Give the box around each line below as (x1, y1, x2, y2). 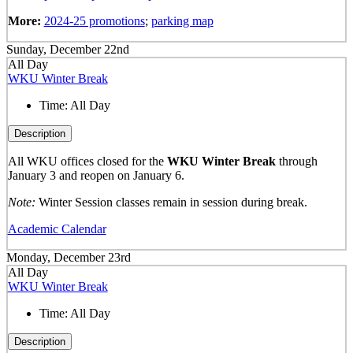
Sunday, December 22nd (6, 42, 129, 56)
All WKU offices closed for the (7, 154, 167, 169)
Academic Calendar (7, 222, 106, 236)
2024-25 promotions (43, 13, 145, 28)
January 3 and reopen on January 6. (7, 169, 188, 183)
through (278, 154, 318, 169)
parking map (150, 13, 214, 28)
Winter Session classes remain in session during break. (35, 195, 307, 210)
